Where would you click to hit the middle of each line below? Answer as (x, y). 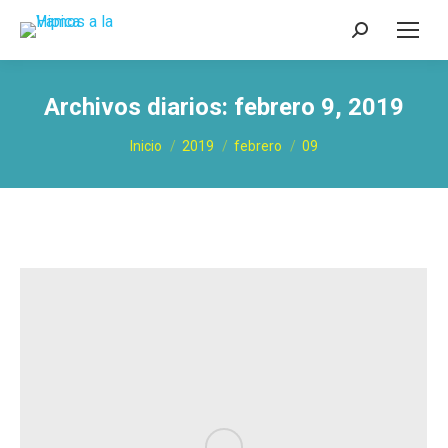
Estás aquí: (168, 136)
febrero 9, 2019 (319, 107)
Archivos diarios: (139, 107)
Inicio (146, 146)
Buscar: (376, 33)
